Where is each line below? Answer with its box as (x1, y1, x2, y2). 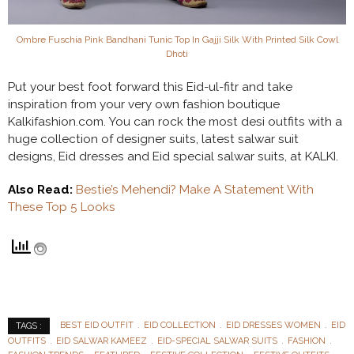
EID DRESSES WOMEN (226, 319, 321, 330)
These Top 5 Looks (8, 199, 115, 214)
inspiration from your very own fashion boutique (8, 96, 280, 111)
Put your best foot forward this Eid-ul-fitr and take (8, 79, 292, 94)
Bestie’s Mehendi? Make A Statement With (76, 182, 314, 197)
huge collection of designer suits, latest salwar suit (8, 131, 299, 146)
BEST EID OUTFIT (60, 319, 134, 330)
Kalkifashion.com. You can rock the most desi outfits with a (8, 114, 342, 129)
